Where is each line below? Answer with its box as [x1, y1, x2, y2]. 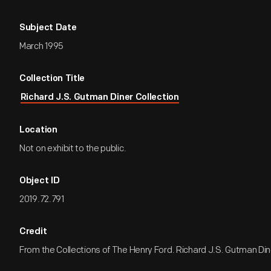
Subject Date [19, 24, 77, 33]
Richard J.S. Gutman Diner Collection [20, 93, 179, 102]
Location [19, 126, 57, 135]
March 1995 [19, 41, 64, 52]
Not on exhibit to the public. [19, 143, 126, 154]
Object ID [19, 177, 60, 186]
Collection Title [19, 74, 85, 83]
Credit [19, 227, 47, 237]
